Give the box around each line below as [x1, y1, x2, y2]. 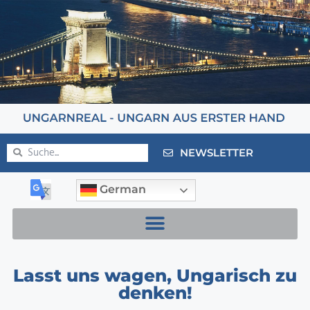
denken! [118, 282, 192, 303]
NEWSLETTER [179, 145, 253, 159]
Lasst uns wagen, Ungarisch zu [13, 264, 297, 286]
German [97, 182, 147, 196]
